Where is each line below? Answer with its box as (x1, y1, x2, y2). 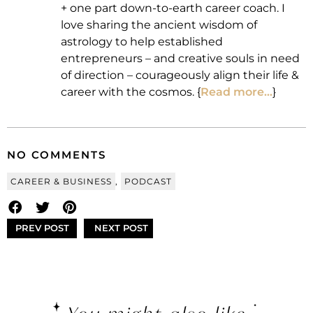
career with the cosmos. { (61, 85, 201, 99)
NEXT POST (94, 222, 148, 233)
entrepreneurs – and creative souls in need (61, 52, 300, 66)
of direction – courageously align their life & (61, 68, 299, 82)
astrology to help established (61, 35, 223, 49)
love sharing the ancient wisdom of (61, 18, 257, 32)
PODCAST (124, 176, 172, 187)
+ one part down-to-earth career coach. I (61, 1, 285, 15)
